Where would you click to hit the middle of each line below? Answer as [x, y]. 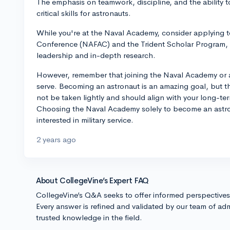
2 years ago [56, 139]
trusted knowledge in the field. [89, 217]
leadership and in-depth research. [96, 55]
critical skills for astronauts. [84, 13]
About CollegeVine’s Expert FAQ [92, 180]
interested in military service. [85, 120]
